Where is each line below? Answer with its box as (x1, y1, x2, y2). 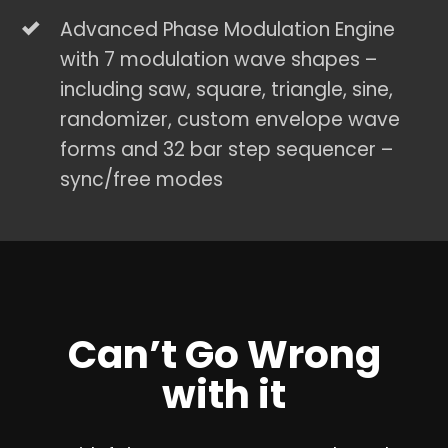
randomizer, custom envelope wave (60, 106, 401, 134)
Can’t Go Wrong (67, 327, 381, 383)
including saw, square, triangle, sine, (60, 76, 394, 104)
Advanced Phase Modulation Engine (60, 16, 396, 44)
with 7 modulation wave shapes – (60, 46, 378, 74)
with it (162, 367, 286, 423)
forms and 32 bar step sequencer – (60, 136, 394, 164)
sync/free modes (60, 166, 224, 194)
